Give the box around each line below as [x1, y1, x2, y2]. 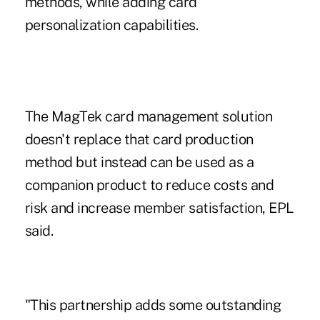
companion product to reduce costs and [24, 176, 274, 194]
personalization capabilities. [24, 16, 199, 34]
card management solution [101, 107, 273, 125]
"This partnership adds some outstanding [24, 296, 281, 314]
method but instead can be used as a [24, 153, 254, 171]
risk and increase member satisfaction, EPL [24, 199, 294, 216]
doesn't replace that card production [24, 130, 254, 148]
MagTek [51, 107, 102, 125]
